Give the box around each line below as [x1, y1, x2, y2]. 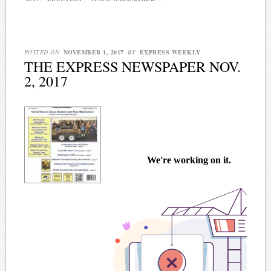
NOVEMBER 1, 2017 [63, 47, 124, 56]
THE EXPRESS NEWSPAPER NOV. [24, 56, 241, 76]
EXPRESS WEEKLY [139, 47, 201, 56]
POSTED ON [24, 47, 62, 56]
